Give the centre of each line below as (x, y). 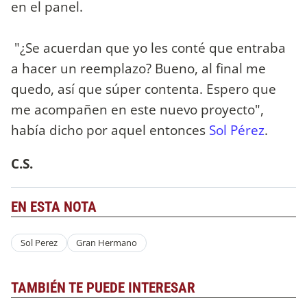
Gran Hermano (107, 243)
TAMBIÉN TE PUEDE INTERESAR (103, 287)
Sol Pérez (237, 130)
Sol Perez (39, 243)
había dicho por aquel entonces (110, 130)
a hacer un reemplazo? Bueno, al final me (138, 68)
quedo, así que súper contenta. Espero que (144, 88)
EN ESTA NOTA (54, 207)
